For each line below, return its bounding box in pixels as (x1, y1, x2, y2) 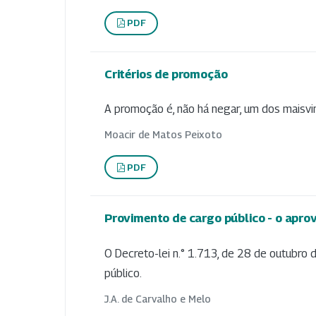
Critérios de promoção (104, 66, 228, 81)
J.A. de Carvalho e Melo (104, 292, 211, 305)
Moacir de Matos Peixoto (104, 128, 222, 141)
